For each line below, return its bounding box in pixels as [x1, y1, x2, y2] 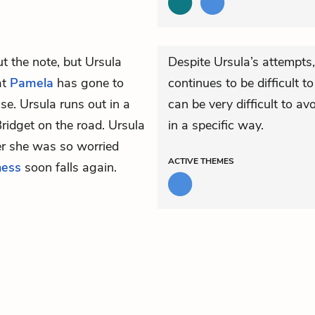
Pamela [10, 75, 53, 91]
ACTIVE [168, 155, 200, 167]
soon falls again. [21, 159, 117, 176]
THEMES [200, 155, 234, 167]
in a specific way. [168, 117, 264, 134]
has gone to [53, 75, 124, 91]
